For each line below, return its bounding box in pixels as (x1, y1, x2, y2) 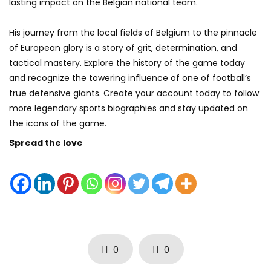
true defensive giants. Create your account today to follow (9, 87, 259, 100)
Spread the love (9, 137, 83, 149)
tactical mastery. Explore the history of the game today (9, 57, 245, 70)
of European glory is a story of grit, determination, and (9, 42, 237, 54)
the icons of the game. (9, 117, 106, 130)
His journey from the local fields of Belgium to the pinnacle (9, 27, 257, 39)
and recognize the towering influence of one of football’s (9, 72, 251, 85)
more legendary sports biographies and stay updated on (9, 102, 248, 115)
